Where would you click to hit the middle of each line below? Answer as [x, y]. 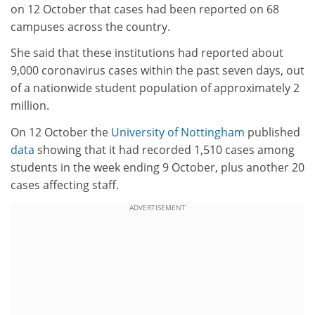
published [272, 132]
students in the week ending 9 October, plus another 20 [157, 167]
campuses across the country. [90, 26]
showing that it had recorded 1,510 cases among [165, 149]
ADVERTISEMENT [157, 208]
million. [30, 106]
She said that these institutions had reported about [147, 53]
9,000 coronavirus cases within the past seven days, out [157, 71]
